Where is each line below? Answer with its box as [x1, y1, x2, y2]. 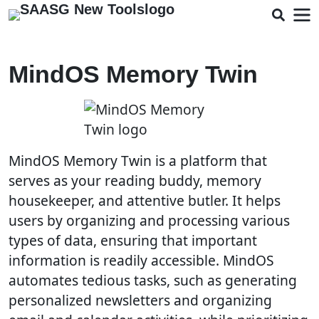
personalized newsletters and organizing [9, 291, 272, 310]
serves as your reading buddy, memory [9, 171, 261, 190]
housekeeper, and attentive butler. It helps [9, 191, 281, 210]
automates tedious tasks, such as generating [9, 271, 297, 290]
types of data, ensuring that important [9, 231, 257, 250]
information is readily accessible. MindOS [9, 251, 274, 270]
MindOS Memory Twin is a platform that [9, 151, 267, 170]
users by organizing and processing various [9, 211, 290, 230]
